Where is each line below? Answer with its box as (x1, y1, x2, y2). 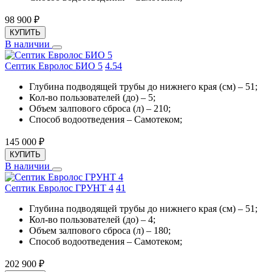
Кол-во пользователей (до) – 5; (29, 92, 155, 103)
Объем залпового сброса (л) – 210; (29, 103, 171, 114)
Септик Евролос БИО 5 (5, 61, 103, 72)
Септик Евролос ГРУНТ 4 (5, 183, 114, 194)
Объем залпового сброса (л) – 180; (29, 225, 171, 236)
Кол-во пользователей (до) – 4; (29, 214, 155, 225)
